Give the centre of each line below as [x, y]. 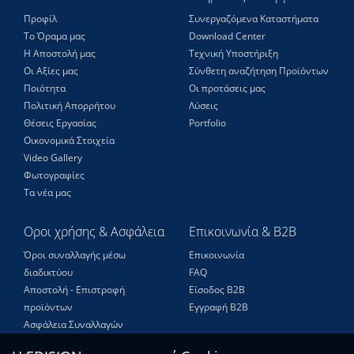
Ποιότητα [45, 88]
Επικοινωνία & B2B [243, 232]
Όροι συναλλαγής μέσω [75, 255]
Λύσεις [203, 106]
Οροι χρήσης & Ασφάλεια [94, 232]
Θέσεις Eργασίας [60, 123]
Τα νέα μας [47, 193]
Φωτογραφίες [54, 175]
